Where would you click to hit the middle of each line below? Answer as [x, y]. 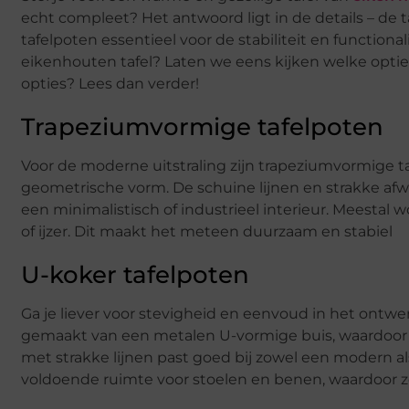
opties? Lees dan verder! [110, 83]
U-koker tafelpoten [135, 274]
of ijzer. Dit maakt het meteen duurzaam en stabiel [207, 231]
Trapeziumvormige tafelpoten [202, 126]
